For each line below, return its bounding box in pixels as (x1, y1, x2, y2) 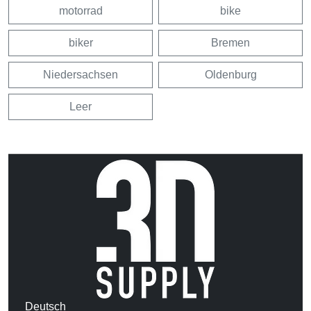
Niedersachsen (43, 68, 118, 81)
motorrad (58, 4, 103, 17)
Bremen (211, 36, 250, 49)
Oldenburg (204, 68, 257, 81)
